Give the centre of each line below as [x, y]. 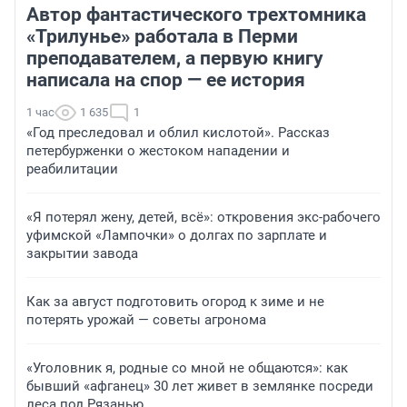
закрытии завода [82, 253]
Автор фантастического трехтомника [196, 14]
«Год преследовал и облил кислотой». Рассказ [178, 132]
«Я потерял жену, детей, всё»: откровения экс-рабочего [203, 217]
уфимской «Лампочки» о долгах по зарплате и [177, 235]
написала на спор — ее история [166, 79]
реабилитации [72, 169]
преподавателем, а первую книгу [175, 58]
